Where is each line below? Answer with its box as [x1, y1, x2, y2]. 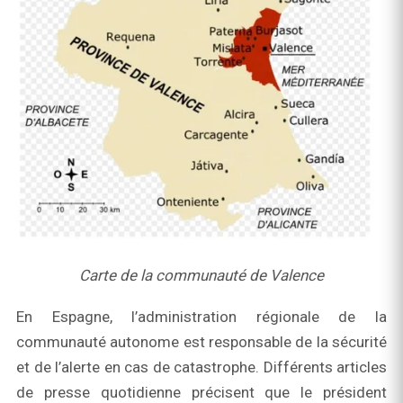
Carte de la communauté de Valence [79, 266, 324, 285]
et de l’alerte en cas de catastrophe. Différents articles [16, 358, 387, 377]
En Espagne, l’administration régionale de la [16, 308, 387, 327]
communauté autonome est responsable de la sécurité [16, 333, 387, 352]
